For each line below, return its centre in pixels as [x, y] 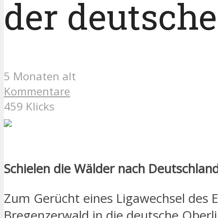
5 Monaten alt [40, 76]
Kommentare [37, 91]
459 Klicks [29, 106]
